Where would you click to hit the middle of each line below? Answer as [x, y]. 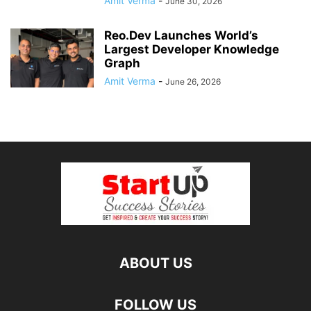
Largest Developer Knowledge [192, 50]
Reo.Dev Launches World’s [181, 36]
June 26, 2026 [193, 82]
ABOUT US [155, 263]
